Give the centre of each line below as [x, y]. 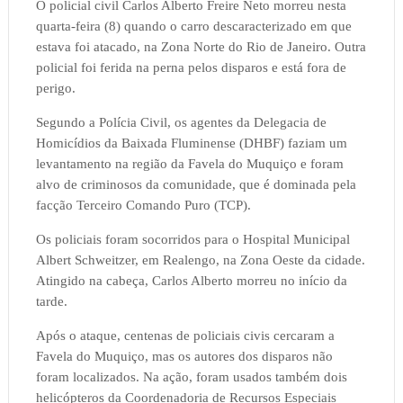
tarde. [51, 302]
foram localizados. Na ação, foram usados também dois [191, 377]
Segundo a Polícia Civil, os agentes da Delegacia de [181, 123]
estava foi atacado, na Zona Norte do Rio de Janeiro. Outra [201, 47]
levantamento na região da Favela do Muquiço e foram [189, 164]
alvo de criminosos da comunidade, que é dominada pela [196, 185]
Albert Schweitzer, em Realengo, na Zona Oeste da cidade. [200, 260]
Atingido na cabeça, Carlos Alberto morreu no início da [191, 281]
